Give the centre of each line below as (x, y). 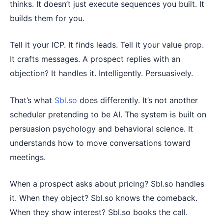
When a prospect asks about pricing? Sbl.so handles (107, 184)
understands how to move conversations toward (100, 143)
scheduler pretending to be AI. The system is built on (108, 114)
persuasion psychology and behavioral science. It (101, 128)
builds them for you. (47, 18)
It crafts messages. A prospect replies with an (95, 59)
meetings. (28, 157)
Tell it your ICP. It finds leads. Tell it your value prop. (107, 45)
